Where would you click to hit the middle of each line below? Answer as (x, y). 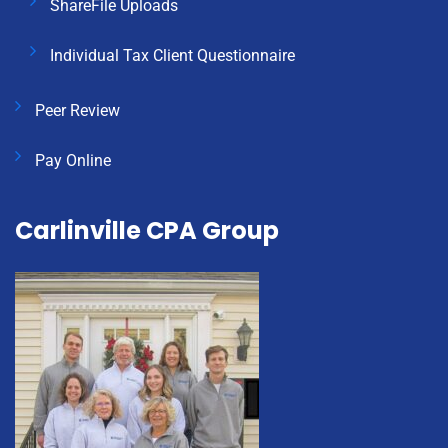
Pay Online (73, 161)
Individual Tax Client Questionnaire (172, 56)
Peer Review (77, 111)
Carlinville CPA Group (147, 231)
